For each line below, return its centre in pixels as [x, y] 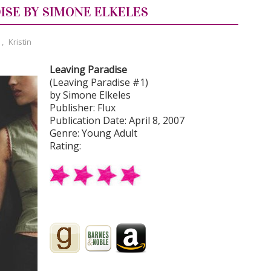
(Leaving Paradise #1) [99, 82]
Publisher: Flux [83, 108]
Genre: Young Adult [93, 133]
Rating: [65, 146]
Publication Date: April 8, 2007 [117, 120]
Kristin [20, 42]
